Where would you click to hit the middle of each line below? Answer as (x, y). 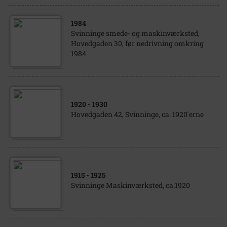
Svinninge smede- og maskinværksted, (135, 33)
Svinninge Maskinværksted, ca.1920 (130, 185)
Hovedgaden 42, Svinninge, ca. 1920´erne (137, 114)
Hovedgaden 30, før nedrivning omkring (137, 43)
